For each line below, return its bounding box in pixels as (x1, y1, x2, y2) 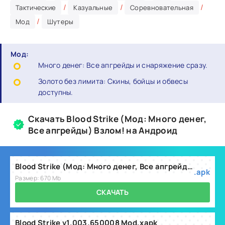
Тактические (16, 3, 56, 12)
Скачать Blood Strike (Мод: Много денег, (28, 113, 207, 125)
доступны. (38, 87, 73, 97)
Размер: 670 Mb (15, 174, 61, 182)
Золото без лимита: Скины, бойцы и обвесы (38, 76, 188, 86)
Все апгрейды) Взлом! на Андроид (28, 125, 178, 136)
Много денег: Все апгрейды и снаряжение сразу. (38, 60, 208, 70)
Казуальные (73, 3, 113, 12)
